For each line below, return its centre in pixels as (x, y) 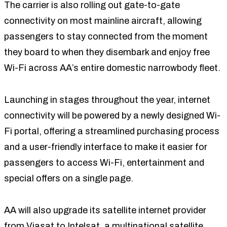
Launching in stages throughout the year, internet (107, 100)
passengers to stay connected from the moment (106, 36)
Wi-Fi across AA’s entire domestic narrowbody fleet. (112, 68)
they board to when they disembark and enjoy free (107, 52)
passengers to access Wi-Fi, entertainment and (104, 162)
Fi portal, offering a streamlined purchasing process (112, 131)
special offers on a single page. (69, 178)
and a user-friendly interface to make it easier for (106, 147)
